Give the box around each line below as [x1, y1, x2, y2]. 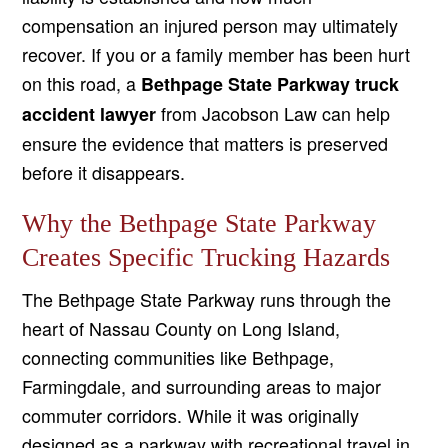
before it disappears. [22, 159, 186, 186]
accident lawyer [22, 101, 157, 128]
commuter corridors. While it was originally [22, 402, 360, 429]
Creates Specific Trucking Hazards [22, 243, 391, 273]
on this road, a [22, 70, 142, 97]
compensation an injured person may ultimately [22, 12, 399, 39]
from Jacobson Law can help [156, 100, 391, 127]
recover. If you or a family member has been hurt [22, 41, 411, 68]
